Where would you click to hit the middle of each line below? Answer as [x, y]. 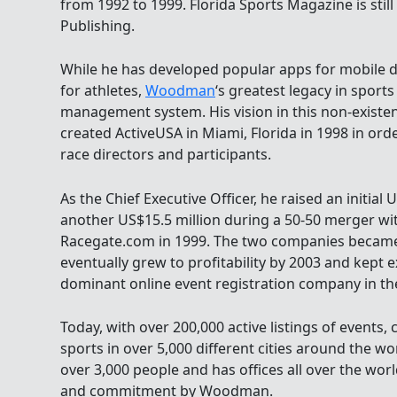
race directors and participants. [166, 155]
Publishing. [97, 25]
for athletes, [103, 91]
